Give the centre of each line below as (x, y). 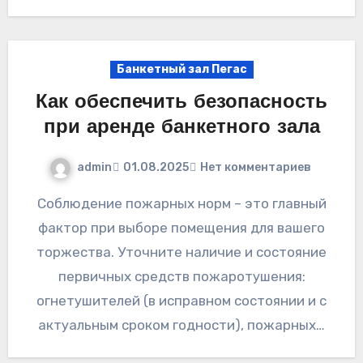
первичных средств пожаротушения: (181, 276)
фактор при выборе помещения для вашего (181, 227)
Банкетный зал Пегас (181, 69)
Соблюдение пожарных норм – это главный (41, 203)
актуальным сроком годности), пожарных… (181, 325)
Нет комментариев (255, 168)
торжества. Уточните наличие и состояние (181, 252)
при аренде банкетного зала (181, 128)
